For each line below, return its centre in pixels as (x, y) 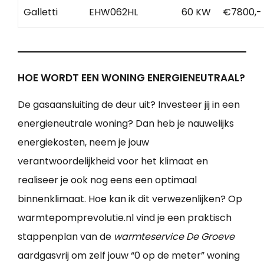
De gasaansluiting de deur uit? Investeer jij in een (129, 104)
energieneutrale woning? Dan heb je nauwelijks (126, 123)
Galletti (41, 12)
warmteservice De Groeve (174, 236)
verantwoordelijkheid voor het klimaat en (113, 161)
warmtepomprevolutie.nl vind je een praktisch (125, 217)
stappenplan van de (66, 236)
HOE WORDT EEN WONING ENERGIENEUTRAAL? (131, 77)
